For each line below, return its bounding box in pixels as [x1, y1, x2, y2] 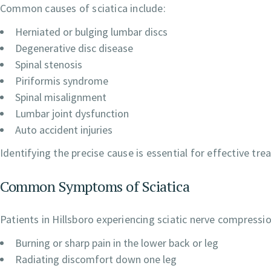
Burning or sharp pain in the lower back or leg [15, 236, 218, 250]
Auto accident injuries [15, 123, 113, 137]
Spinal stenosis [15, 57, 82, 72]
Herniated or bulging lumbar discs [15, 25, 168, 39]
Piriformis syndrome [15, 74, 108, 88]
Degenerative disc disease [15, 41, 133, 56]
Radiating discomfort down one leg [15, 252, 177, 267]
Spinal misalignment [15, 90, 106, 105]
